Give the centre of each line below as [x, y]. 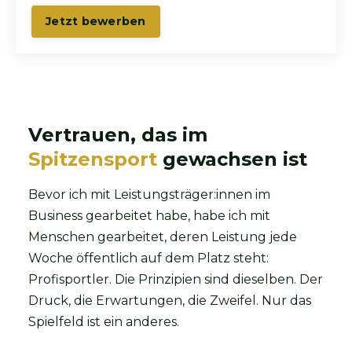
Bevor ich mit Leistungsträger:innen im [149, 195]
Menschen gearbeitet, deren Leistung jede [163, 237]
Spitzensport [93, 159]
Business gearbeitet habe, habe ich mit [149, 216]
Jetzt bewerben [96, 22]
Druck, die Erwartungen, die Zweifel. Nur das [170, 301]
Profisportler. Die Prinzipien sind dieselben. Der [176, 280]
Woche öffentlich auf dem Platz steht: [148, 258]
